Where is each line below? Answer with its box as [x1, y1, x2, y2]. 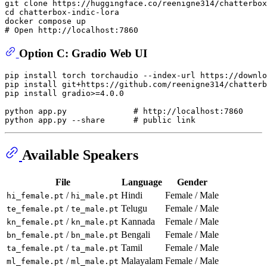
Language [122, 177, 162, 188]
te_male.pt [71, 204, 119, 214]
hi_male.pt [71, 191, 119, 201]
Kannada [121, 216, 155, 227]
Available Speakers [22, 147, 138, 163]
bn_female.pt [7, 231, 64, 240]
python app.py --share [5, 116, 133, 125]
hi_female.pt [7, 191, 64, 201]
